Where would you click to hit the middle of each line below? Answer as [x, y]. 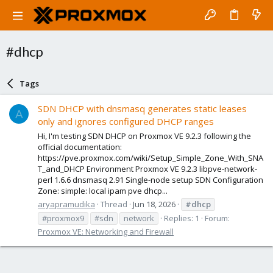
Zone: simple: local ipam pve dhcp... [103, 190]
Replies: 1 [182, 218]
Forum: [217, 218]
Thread [114, 204]
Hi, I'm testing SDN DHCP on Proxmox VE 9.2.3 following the [144, 136]
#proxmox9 [63, 218]
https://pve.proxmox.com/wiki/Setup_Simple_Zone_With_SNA [151, 158]
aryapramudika [66, 204]
